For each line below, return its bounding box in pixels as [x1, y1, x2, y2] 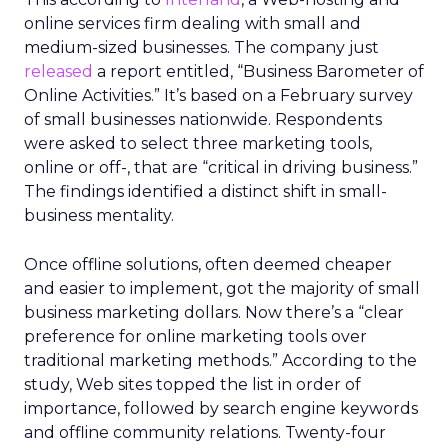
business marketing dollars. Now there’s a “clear [24, 303, 404, 322]
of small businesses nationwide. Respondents [24, 110, 382, 129]
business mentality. [24, 206, 174, 225]
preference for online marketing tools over [24, 327, 367, 346]
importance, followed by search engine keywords [24, 399, 418, 418]
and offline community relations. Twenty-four [24, 423, 386, 442]
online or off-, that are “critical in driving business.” [24, 158, 418, 177]
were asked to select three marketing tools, [24, 134, 372, 153]
